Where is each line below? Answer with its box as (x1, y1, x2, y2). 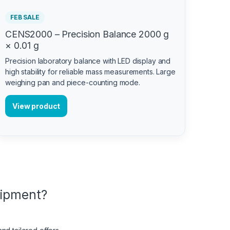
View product (12, 101, 61, 110)
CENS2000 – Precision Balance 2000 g (5, 28, 169, 40)
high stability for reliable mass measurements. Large (5, 67, 176, 76)
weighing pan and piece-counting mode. (5, 78, 140, 87)
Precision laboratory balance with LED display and (5, 56, 171, 65)
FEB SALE (10, 13, 40, 21)
